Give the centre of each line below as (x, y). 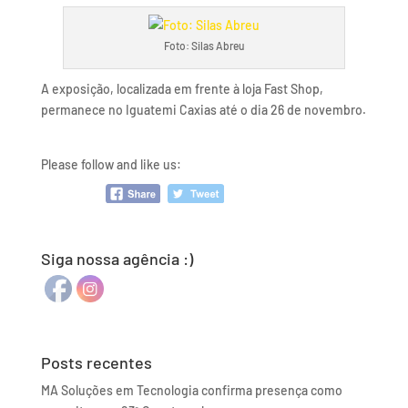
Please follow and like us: (111, 164)
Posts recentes (96, 362)
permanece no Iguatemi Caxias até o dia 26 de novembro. (203, 110)
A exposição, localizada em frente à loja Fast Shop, (182, 89)
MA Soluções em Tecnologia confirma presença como (191, 390)
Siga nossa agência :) (117, 258)
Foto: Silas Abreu (204, 46)
